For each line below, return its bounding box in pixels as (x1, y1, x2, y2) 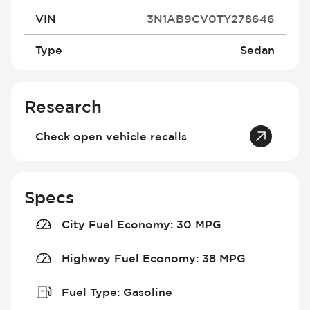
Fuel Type (61, 285, 117, 298)
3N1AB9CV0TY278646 (146, 12, 275, 25)
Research (24, 96, 102, 116)
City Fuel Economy (61, 217, 170, 230)
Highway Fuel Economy (61, 251, 196, 264)
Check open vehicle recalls (35, 129, 188, 143)
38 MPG (201, 251, 246, 264)
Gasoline (122, 285, 172, 298)
